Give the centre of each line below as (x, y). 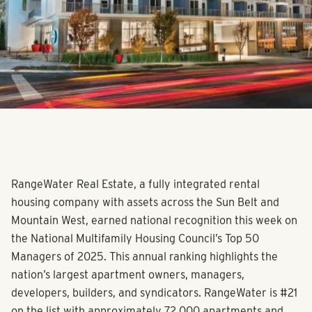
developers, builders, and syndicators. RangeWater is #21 (154, 297)
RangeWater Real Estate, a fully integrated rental (135, 189)
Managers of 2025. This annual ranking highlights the (145, 261)
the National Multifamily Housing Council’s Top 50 (135, 243)
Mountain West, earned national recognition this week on (154, 225)
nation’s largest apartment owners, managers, (128, 279)
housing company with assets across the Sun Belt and (145, 207)
